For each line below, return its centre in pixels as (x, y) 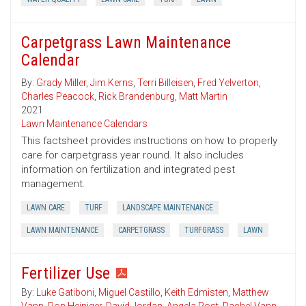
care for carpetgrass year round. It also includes (133, 155)
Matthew (251, 293)
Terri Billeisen (165, 83)
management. (53, 184)
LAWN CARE (46, 208)
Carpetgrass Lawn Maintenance (126, 43)
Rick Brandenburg (137, 97)
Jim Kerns (112, 83)
